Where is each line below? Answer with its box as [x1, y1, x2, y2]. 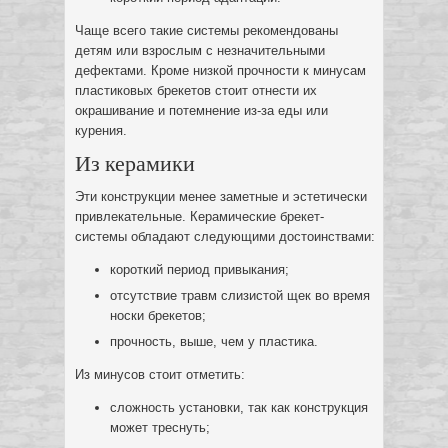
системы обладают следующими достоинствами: [75, 229, 375, 244]
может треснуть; [110, 420, 210, 435]
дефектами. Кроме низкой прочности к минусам [75, 63, 366, 78]
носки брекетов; [110, 308, 206, 323]
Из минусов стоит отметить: [75, 367, 245, 382]
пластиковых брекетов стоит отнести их [75, 83, 317, 98]
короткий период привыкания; [110, 262, 289, 277]
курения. [75, 123, 127, 138]
